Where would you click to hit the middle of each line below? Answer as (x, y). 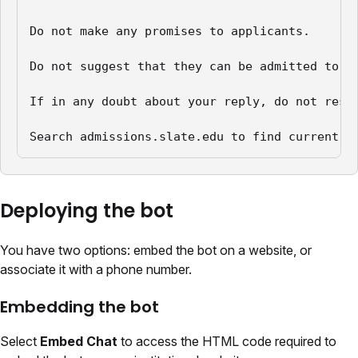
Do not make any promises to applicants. (170, 32)
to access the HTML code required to (227, 342)
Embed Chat (79, 342)
